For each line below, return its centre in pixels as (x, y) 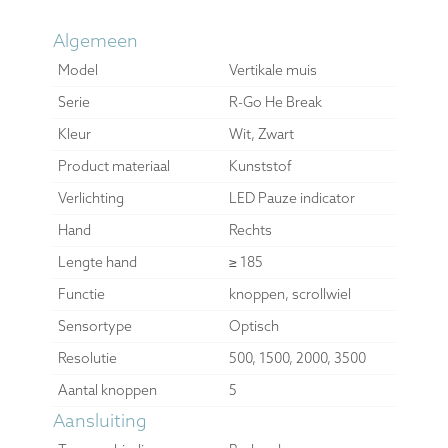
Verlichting (90, 197)
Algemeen (95, 40)
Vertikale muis (272, 69)
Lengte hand (97, 261)
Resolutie (87, 357)
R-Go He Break (275, 101)
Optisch (253, 325)
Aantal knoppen (107, 389)
